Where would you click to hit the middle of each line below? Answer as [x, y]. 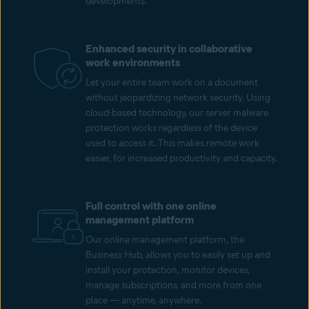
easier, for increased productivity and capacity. [182, 159]
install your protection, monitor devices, [168, 270]
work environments [133, 63]
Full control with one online [151, 206]
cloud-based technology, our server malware [177, 113]
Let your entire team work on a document [172, 83]
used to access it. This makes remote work [172, 143]
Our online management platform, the [165, 240]
